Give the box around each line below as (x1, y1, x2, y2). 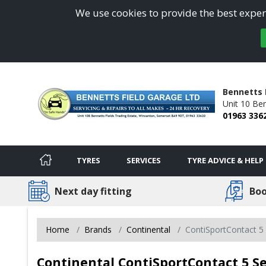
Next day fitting (55, 184, 132, 198)
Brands (84, 223, 112, 235)
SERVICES (126, 154, 161, 166)
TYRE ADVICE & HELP (187, 154, 264, 166)
